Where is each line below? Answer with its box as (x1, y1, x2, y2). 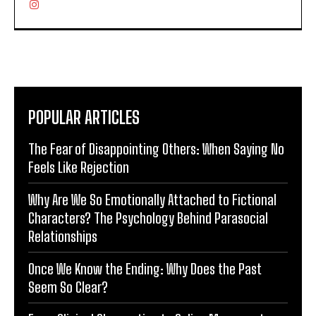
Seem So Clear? (28, 278, 108, 296)
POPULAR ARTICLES (28, 107, 140, 128)
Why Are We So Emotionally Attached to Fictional (28, 190, 276, 208)
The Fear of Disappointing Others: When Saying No (28, 140, 284, 157)
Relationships (28, 227, 97, 245)
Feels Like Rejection (28, 158, 129, 176)
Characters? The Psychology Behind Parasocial (28, 209, 268, 226)
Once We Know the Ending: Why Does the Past (28, 260, 262, 277)
